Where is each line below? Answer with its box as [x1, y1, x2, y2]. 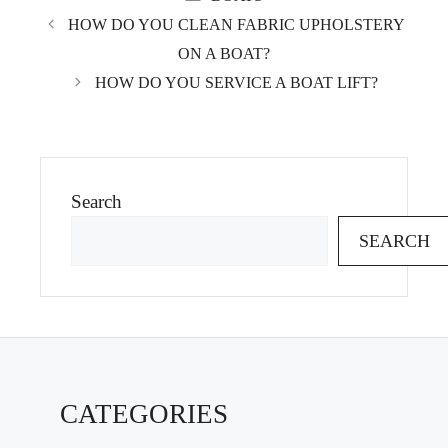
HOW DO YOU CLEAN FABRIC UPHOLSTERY [68, 16, 406, 33]
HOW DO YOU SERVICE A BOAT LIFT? [95, 74, 379, 91]
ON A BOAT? [178, 45, 270, 62]
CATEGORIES [60, 399, 228, 429]
